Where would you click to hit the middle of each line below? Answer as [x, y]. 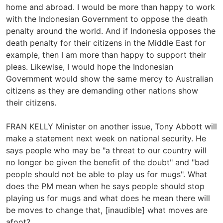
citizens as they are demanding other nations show [102, 90]
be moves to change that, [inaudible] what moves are [107, 210]
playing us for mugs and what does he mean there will [108, 198]
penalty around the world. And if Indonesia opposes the [111, 31]
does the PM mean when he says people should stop [105, 186]
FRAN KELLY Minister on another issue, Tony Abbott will [111, 126]
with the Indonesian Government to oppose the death [107, 19]
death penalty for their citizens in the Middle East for [106, 43]
